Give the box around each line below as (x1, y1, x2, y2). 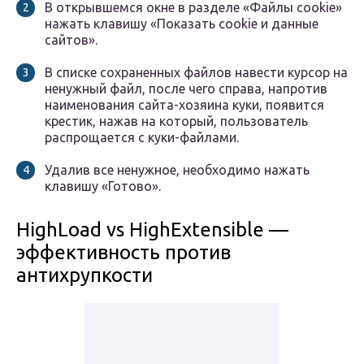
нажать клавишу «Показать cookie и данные (45, 16, 318, 32)
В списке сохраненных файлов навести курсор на (45, 65, 348, 80)
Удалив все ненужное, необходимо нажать (45, 162, 310, 178)
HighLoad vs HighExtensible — (16, 219, 288, 241)
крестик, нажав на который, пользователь (45, 114, 308, 129)
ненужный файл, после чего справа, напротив (45, 81, 327, 97)
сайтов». (45, 32, 97, 48)
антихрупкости (16, 264, 153, 287)
